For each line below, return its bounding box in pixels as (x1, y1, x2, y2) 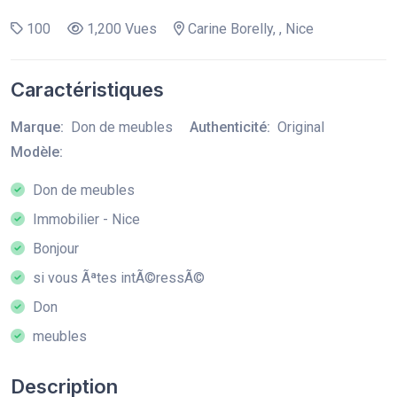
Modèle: (11, 143, 63, 160)
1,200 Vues (83, 19, 157, 37)
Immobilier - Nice (29, 210, 140, 228)
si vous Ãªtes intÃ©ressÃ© (29, 269, 205, 286)
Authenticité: (190, 118, 270, 136)
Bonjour (29, 239, 79, 257)
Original (277, 118, 324, 136)
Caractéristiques (11, 77, 164, 101)
